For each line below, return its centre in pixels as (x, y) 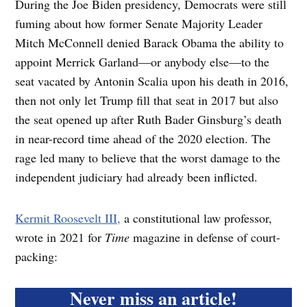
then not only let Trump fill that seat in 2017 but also (147, 100)
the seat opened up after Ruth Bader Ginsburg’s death (149, 120)
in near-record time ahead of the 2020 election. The (143, 139)
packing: (41, 257)
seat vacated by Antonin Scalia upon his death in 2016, (152, 81)
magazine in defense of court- (205, 237)
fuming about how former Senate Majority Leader (139, 24)
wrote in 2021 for (60, 237)
